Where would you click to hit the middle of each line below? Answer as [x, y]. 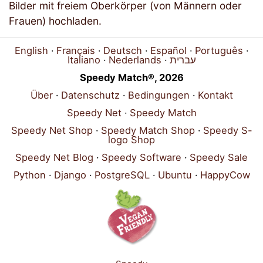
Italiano [84, 60]
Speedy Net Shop [52, 131]
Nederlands [135, 60]
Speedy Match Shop [148, 131]
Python [29, 175]
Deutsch [122, 51]
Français [75, 51]
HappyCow [225, 175]
